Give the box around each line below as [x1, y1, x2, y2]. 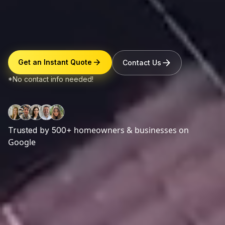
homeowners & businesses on [72, 124, 189, 136]
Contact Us [123, 58, 161, 67]
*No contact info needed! [8, 75, 93, 84]
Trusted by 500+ [8, 125, 72, 135]
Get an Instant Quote [18, 58, 92, 67]
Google [8, 136, 36, 148]
